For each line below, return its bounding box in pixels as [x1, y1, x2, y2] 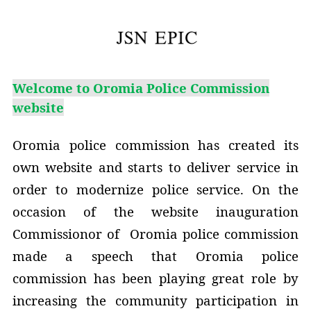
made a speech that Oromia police [12, 247, 299, 264]
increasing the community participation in [12, 292, 299, 309]
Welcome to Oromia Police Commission [12, 79, 269, 96]
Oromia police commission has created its [12, 136, 299, 153]
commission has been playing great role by [12, 269, 299, 287]
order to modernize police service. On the [12, 180, 299, 198]
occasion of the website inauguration [12, 203, 299, 220]
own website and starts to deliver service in [12, 158, 299, 176]
